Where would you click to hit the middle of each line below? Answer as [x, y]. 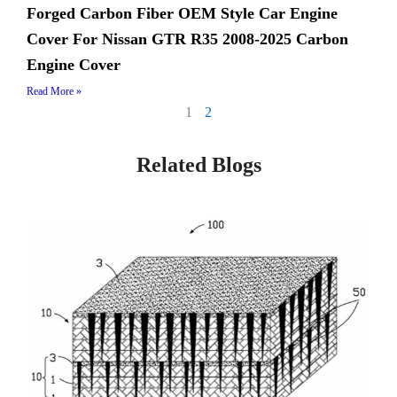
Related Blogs [198, 165]
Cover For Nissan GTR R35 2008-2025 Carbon [187, 39]
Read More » [54, 91]
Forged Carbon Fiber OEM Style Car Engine [182, 13]
